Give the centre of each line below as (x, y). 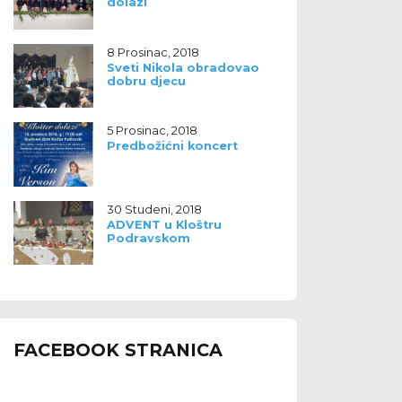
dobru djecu (146, 81)
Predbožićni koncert (172, 146)
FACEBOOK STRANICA (118, 350)
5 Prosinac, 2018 (152, 131)
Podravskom (148, 238)
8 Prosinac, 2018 (153, 52)
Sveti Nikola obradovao (183, 67)
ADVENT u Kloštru (164, 224)
